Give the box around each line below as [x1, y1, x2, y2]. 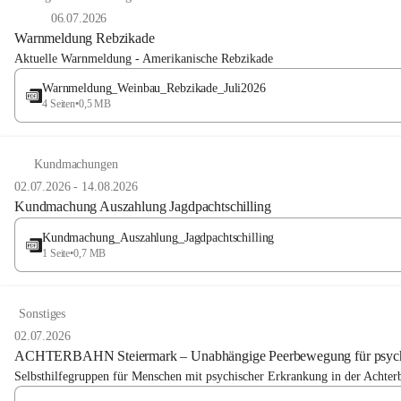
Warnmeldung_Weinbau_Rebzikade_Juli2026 [42, 81, 266, 95]
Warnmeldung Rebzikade [14, 30, 155, 46]
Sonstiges [19, 307, 66, 320]
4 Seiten [42, 98, 76, 110]
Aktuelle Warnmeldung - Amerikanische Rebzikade [14, 52, 273, 65]
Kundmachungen [34, 158, 118, 171]
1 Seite [42, 247, 71, 260]
